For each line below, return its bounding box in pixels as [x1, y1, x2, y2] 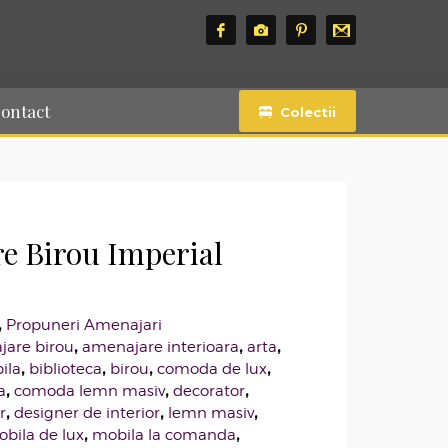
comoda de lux [156, 360, 267, 378]
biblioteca [28, 360, 102, 378]
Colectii [279, 103, 336, 120]
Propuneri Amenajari [5, 316, 162, 334]
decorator [172, 382, 245, 400]
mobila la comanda [91, 426, 236, 444]
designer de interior [13, 404, 160, 422]
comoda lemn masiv [13, 382, 165, 400]
